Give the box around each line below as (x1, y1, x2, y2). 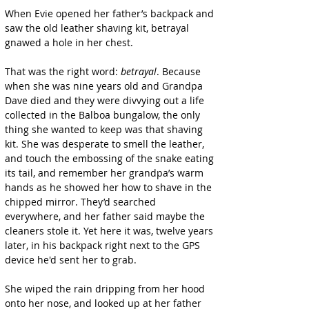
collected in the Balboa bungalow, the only (5, 108, 203, 121)
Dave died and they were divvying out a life (5, 94, 207, 107)
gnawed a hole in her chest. (5, 36, 133, 49)
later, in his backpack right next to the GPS (5, 239, 203, 252)
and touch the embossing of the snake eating (5, 152, 217, 165)
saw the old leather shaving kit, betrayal (5, 21, 192, 34)
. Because (157, 65, 203, 78)
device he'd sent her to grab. (5, 253, 137, 266)
